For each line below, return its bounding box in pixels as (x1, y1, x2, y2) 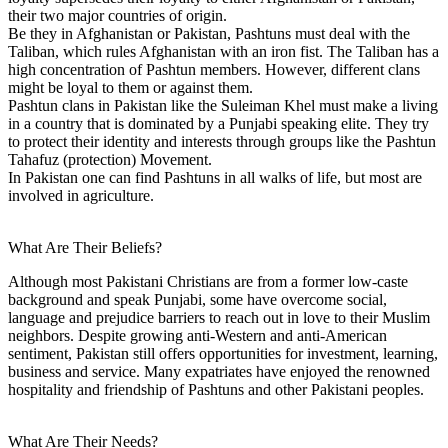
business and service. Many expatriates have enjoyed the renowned (8, 362, 430, 380)
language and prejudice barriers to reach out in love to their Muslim (8, 308, 430, 326)
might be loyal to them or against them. (8, 78, 253, 96)
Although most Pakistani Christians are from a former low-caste (8, 272, 408, 290)
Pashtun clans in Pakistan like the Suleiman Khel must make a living (8, 96, 438, 114)
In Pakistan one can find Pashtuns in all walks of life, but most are (8, 168, 422, 186)
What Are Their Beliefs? (8, 238, 162, 256)
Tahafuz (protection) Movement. (8, 150, 212, 168)
